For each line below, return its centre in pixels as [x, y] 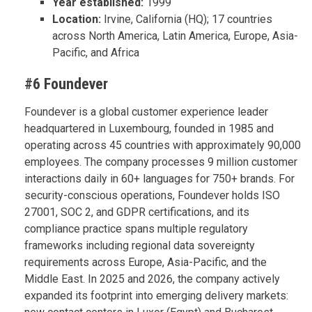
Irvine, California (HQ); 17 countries [188, 19]
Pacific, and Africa [96, 52]
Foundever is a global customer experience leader [146, 111]
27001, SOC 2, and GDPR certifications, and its [137, 212]
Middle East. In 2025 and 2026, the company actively [152, 279]
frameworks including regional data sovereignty [140, 245]
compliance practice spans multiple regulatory [136, 228]
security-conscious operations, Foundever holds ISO [152, 195]
